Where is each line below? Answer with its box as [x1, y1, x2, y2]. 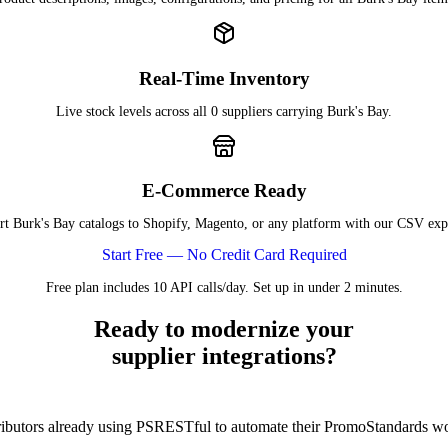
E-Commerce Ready [141, 180, 307, 202]
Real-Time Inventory [138, 67, 310, 89]
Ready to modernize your [94, 316, 354, 343]
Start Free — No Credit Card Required [101, 246, 347, 264]
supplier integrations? [111, 343, 337, 370]
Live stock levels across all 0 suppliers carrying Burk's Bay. [56, 103, 392, 119]
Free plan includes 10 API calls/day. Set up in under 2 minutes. [45, 280, 403, 296]
